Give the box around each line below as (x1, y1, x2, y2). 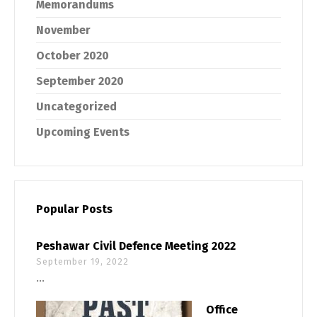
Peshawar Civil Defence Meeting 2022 (36, 238, 236, 253)
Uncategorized (36, 99, 117, 113)
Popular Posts (36, 202, 113, 216)
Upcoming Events (36, 125, 129, 139)
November (36, 23, 91, 37)
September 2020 (36, 74, 124, 88)
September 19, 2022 (36, 255, 129, 267)
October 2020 (36, 48, 109, 62)
